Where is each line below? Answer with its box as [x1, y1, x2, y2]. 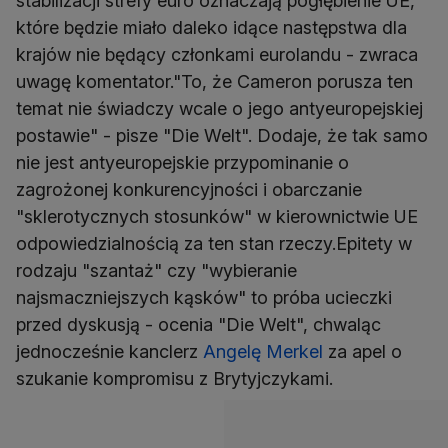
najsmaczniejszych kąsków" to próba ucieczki [16, 287, 392, 308]
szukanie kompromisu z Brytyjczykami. [16, 368, 333, 389]
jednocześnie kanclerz [16, 341, 203, 362]
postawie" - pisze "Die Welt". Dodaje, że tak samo [16, 125, 428, 146]
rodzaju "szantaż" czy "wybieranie [16, 260, 297, 281]
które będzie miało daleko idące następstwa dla [16, 17, 407, 38]
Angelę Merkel [203, 341, 323, 362]
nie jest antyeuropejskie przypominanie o [16, 152, 349, 173]
